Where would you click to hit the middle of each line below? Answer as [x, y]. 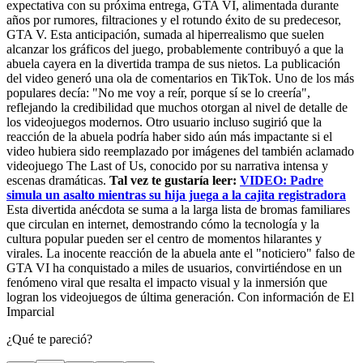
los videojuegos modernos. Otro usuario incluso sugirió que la [164, 122]
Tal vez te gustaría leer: [175, 180]
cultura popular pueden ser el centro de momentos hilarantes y [164, 238]
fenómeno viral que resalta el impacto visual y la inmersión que [167, 282]
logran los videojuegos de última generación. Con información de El [180, 297]
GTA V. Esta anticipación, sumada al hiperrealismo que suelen [165, 34]
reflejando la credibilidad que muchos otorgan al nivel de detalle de [177, 107]
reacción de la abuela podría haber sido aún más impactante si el [169, 136]
